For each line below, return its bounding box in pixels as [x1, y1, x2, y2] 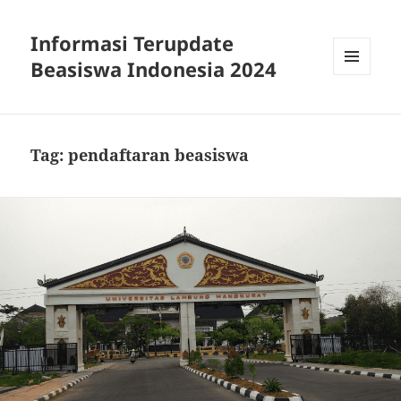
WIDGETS [333, 105, 384, 121]
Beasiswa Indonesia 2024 [30, 55, 277, 83]
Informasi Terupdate [30, 30, 235, 57]
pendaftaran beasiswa [68, 144, 250, 166]
